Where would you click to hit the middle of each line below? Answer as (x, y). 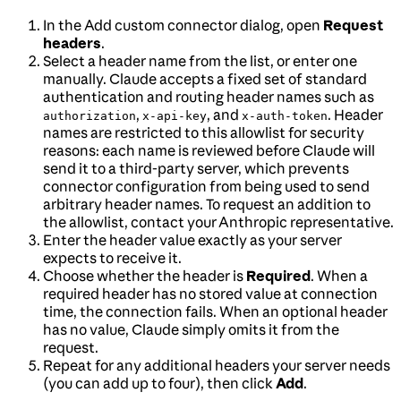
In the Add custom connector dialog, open (183, 25)
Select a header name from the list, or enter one (200, 60)
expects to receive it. (112, 257)
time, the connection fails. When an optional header (215, 311)
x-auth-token (285, 115)
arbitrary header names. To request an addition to (207, 204)
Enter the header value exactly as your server (192, 239)
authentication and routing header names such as (209, 96)
